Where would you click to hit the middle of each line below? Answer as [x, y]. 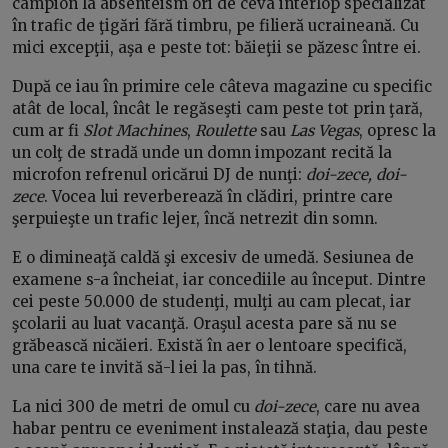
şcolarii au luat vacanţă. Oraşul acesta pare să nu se [204, 323]
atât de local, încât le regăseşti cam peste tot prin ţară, [217, 108]
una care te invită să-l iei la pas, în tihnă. [164, 367]
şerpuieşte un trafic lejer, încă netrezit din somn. [195, 218]
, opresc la [397, 130]
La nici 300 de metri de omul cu [133, 406]
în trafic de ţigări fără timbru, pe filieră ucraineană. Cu [215, 25]
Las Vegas [324, 130]
